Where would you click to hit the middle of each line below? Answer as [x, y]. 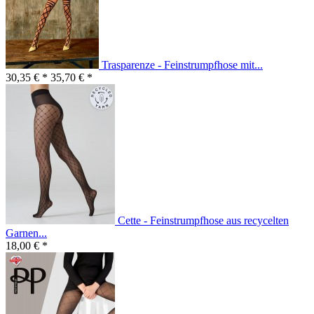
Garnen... [26, 233]
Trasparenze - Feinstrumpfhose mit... [182, 65]
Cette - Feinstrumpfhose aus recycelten [203, 221]
